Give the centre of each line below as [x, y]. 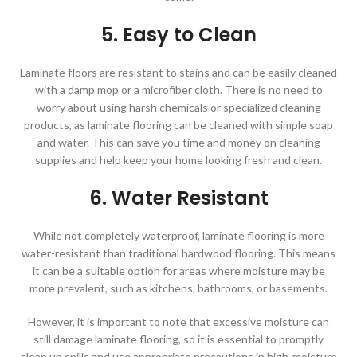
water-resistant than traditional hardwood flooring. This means [178, 253]
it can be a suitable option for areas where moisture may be [178, 270]
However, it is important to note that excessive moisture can [178, 321]
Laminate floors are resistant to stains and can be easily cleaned [178, 72]
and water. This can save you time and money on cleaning [178, 142]
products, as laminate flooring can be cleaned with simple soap [178, 124]
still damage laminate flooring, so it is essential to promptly [178, 339]
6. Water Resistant [178, 198]
